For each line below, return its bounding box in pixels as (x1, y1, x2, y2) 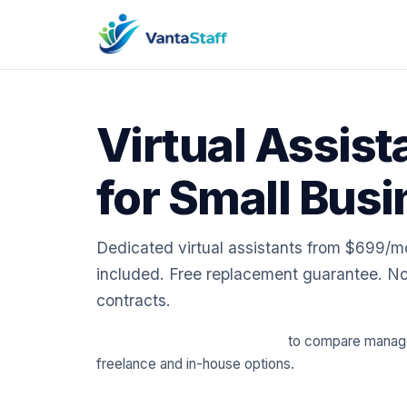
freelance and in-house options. (96, 355, 294, 372)
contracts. (96, 291, 171, 310)
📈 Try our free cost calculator (96, 333, 284, 350)
